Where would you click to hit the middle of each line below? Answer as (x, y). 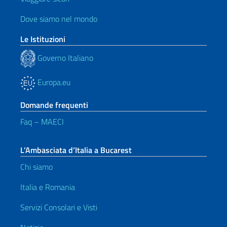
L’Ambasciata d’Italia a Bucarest (76, 150)
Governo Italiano (64, 58)
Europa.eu (53, 82)
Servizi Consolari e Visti (59, 207)
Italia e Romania (48, 187)
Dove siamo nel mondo (59, 19)
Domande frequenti (54, 105)
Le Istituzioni (43, 39)
